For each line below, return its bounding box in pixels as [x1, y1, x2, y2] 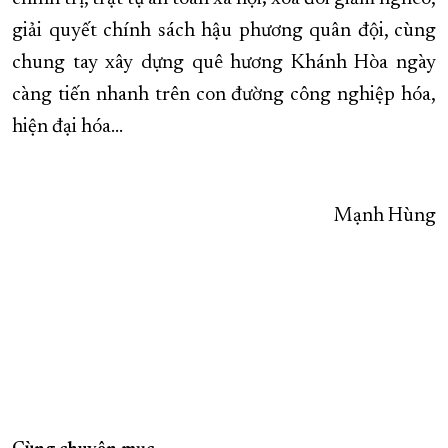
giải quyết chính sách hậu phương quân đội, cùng [12, 21, 436, 42]
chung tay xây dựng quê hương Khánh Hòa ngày [12, 53, 436, 74]
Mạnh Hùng [334, 206, 436, 227]
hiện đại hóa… [12, 117, 123, 138]
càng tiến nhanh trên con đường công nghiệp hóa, [12, 85, 436, 106]
